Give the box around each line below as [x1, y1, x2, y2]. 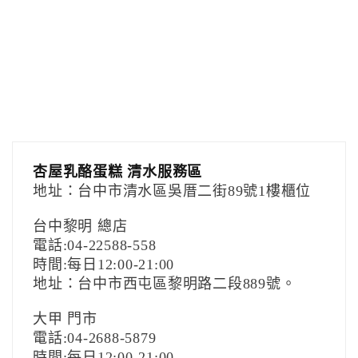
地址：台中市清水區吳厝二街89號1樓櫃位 [33, 183, 311, 199]
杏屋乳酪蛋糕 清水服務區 [33, 164, 202, 180]
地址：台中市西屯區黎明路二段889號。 [33, 276, 296, 292]
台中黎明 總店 [33, 218, 128, 234]
